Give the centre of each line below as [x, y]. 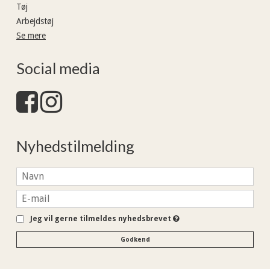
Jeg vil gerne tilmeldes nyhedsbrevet [102, 218]
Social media [58, 68]
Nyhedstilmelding [75, 146]
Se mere [31, 35]
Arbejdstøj [35, 21]
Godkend [135, 239]
